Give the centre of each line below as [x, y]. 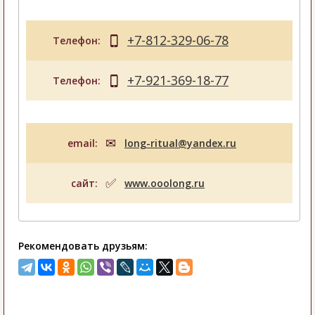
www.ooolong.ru [165, 184]
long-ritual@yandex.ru [180, 143]
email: [83, 143]
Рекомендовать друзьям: [83, 246]
